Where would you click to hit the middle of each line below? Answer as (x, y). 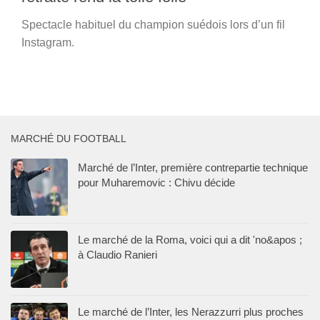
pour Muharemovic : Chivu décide (156, 182)
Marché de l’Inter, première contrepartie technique (193, 167)
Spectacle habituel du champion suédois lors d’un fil (153, 24)
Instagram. (48, 42)
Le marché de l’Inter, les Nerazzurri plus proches (191, 311)
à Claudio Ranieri (117, 254)
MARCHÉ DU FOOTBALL (69, 138)
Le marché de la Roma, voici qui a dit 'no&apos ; (190, 239)
